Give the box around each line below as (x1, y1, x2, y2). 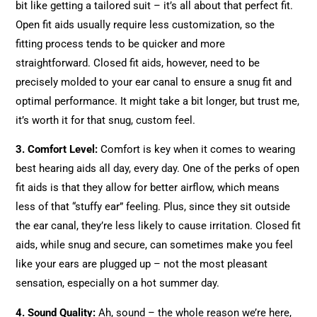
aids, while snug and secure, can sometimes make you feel (16, 238, 294, 252)
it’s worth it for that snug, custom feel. (16, 113, 196, 127)
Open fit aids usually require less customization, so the (16, 18, 275, 31)
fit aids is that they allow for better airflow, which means (16, 181, 280, 195)
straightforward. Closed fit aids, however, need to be (16, 56, 260, 69)
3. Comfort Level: (16, 143, 98, 156)
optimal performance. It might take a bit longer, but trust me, (16, 94, 300, 108)
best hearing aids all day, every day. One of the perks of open (16, 162, 300, 175)
